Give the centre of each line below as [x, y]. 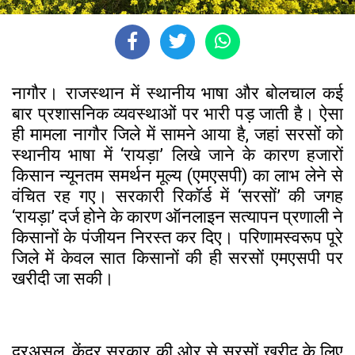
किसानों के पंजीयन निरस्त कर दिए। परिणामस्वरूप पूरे [177, 237]
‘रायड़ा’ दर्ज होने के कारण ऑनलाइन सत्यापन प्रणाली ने [177, 216]
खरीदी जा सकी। [63, 278]
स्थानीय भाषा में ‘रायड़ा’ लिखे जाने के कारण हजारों [177, 155]
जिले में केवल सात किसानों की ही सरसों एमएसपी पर [177, 258]
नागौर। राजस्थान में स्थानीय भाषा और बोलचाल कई [177, 93]
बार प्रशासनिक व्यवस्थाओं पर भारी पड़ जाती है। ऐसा [177, 113]
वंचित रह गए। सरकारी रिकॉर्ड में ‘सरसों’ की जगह [177, 196]
